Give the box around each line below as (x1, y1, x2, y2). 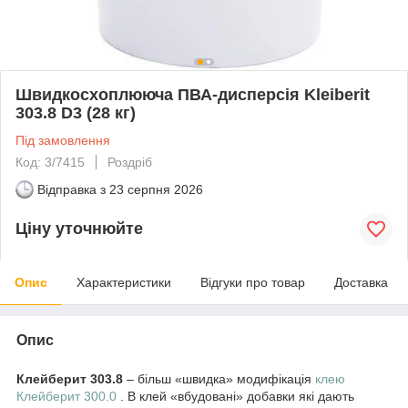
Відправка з (37, 181, 106, 197)
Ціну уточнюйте (15, 219, 143, 239)
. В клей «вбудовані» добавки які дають (117, 388, 354, 403)
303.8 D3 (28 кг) (15, 103, 136, 122)
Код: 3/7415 (15, 154, 85, 169)
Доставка (334, 274, 388, 290)
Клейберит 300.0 (16, 388, 117, 403)
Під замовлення (15, 132, 110, 148)
